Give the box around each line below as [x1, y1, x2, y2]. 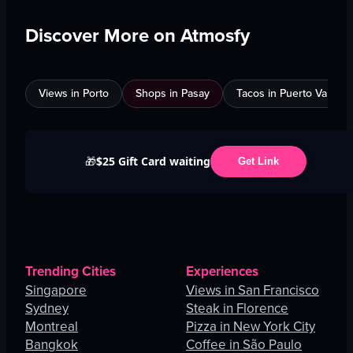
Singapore [25, 280, 87, 300]
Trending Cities [25, 261, 116, 281]
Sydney [25, 298, 69, 318]
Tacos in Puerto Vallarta [236, 84, 350, 102]
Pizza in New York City [186, 316, 315, 336]
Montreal [25, 316, 78, 336]
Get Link [237, 155, 279, 168]
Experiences [186, 261, 258, 281]
